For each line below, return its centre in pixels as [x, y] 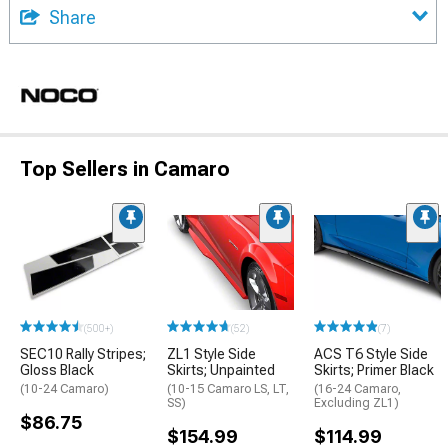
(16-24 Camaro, [357, 389]
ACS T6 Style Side [371, 354]
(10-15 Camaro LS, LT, [228, 389]
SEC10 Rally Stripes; [83, 354]
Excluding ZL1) [356, 403]
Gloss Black [57, 370]
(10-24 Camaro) [64, 389]
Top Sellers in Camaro [125, 168]
